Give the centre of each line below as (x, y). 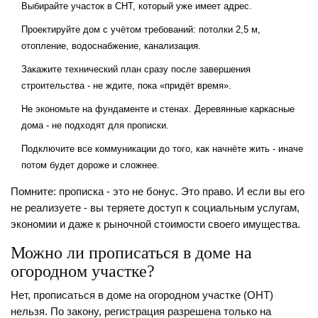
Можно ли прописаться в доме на (131, 253)
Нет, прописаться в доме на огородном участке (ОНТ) (142, 296)
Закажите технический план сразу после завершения (136, 70)
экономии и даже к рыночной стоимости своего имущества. (155, 225)
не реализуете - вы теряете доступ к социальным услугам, (155, 208)
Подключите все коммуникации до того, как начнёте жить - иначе (162, 149)
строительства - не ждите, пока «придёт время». (126, 86)
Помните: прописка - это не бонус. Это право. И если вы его (158, 192)
